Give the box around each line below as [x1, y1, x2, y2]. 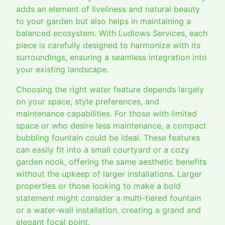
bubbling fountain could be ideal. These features [16, 133, 200, 143]
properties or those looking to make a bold [16, 181, 181, 191]
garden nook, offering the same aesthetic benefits [16, 157, 206, 167]
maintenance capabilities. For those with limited [16, 108, 197, 119]
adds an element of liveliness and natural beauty [16, 4, 200, 15]
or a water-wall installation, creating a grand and [16, 205, 201, 215]
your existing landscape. [16, 64, 108, 75]
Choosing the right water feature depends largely [16, 84, 204, 95]
